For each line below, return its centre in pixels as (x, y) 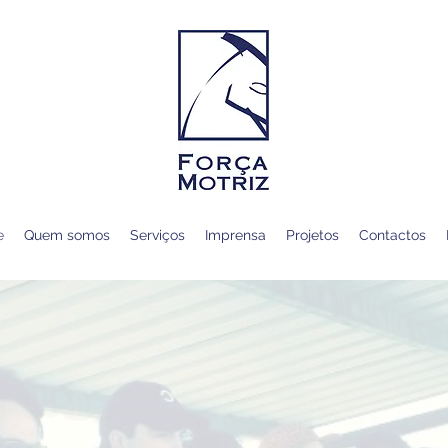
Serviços (157, 235)
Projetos (312, 235)
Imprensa (235, 235)
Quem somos (67, 235)
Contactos (392, 235)
